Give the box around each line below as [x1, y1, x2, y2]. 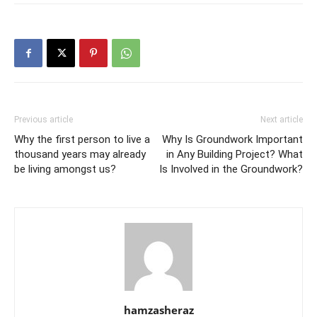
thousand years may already [14, 147, 146, 161]
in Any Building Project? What [166, 147, 303, 161]
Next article [260, 114, 303, 125]
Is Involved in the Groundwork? [159, 162, 303, 175]
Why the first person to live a [14, 132, 150, 146]
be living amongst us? [14, 162, 116, 175]
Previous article [14, 114, 73, 125]
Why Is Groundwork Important [162, 132, 303, 146]
